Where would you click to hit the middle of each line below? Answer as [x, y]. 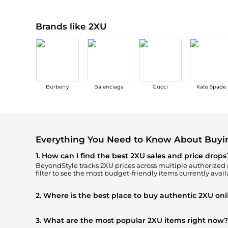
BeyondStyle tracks [68, 166]
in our [199, 206]
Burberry [58, 87]
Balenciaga [109, 87]
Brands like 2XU [71, 26]
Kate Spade [211, 87]
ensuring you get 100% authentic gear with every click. [125, 213]
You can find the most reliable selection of [105, 206]
